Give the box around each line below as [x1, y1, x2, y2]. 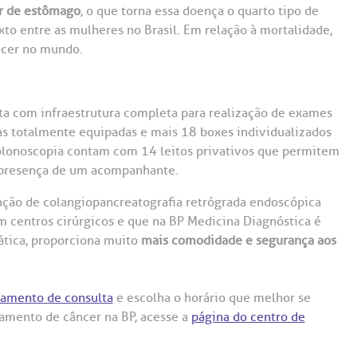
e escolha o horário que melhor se [112, 290, 311, 306]
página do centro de [190, 309, 305, 325]
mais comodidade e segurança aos [140, 233, 336, 249]
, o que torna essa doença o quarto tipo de [80, 3, 319, 19]
